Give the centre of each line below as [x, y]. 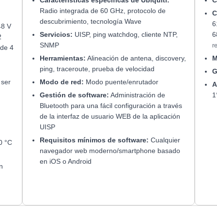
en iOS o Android [65, 161]
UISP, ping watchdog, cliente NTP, [125, 34]
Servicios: [56, 34]
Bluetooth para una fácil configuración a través [111, 105]
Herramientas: [62, 58]
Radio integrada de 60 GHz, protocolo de [102, 10]
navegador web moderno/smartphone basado [110, 150]
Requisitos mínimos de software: [94, 140]
